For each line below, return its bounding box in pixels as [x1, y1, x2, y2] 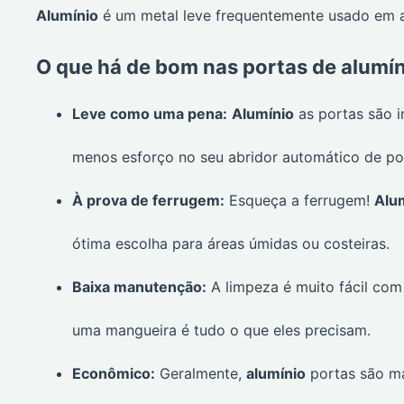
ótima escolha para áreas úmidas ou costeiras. [72, 234, 390, 253]
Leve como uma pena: [72, 105, 227, 124]
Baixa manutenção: [72, 278, 207, 297]
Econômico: [72, 364, 155, 383]
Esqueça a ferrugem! [225, 191, 374, 210]
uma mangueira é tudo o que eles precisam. [72, 321, 371, 340]
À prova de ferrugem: [72, 191, 225, 210]
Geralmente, [155, 364, 246, 383]
